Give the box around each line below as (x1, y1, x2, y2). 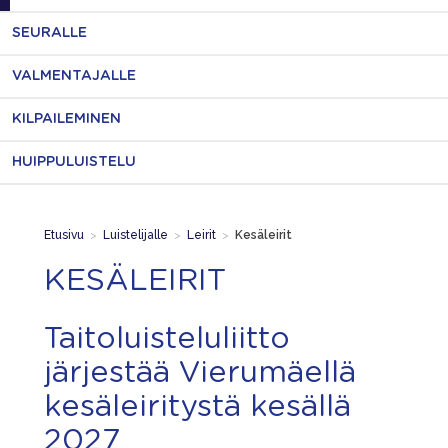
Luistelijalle (103, 227, 168, 242)
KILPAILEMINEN (12, 112, 121, 126)
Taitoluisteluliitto (44, 323, 290, 354)
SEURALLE (12, 26, 87, 40)
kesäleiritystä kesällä (44, 391, 351, 422)
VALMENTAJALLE (12, 69, 136, 83)
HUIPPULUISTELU (12, 155, 136, 169)
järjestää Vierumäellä (44, 357, 356, 388)
